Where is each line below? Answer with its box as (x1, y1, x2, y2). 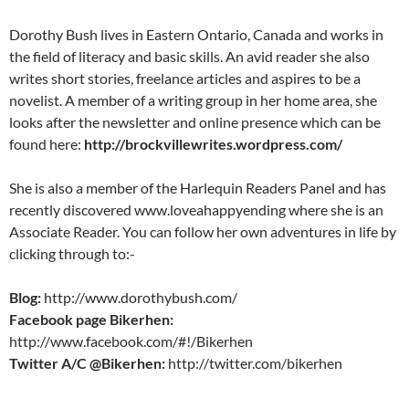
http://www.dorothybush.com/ (44, 288, 237, 307)
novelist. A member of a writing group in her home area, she (9, 91, 377, 110)
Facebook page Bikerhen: (9, 310, 173, 329)
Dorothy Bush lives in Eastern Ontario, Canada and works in (9, 26, 383, 44)
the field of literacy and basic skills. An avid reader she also (9, 47, 370, 66)
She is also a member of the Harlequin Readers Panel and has (9, 179, 386, 197)
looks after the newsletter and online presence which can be (9, 113, 381, 131)
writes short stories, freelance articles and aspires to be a (9, 69, 361, 88)
